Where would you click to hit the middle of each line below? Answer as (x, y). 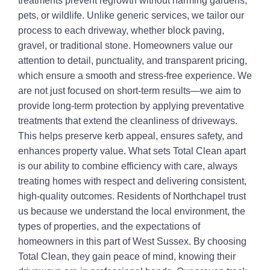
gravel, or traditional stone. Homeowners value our (125, 46)
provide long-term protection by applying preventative (131, 106)
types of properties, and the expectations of (109, 226)
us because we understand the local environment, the (132, 211)
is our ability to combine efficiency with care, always (128, 166)
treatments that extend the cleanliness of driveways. (128, 121)
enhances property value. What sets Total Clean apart (132, 151)
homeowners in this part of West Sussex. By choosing (132, 241)
